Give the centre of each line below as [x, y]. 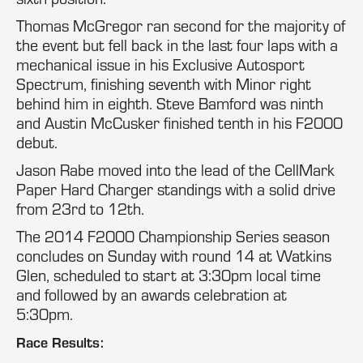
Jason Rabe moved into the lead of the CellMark [175, 170]
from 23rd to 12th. [80, 209]
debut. [37, 142]
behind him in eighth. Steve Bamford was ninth [170, 103]
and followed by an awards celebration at [152, 295]
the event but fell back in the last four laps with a [177, 45]
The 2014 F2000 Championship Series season [173, 236]
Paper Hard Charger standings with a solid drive [176, 189]
